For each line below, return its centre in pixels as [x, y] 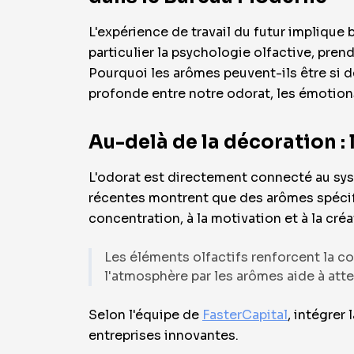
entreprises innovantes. [164, 335]
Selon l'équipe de [145, 315]
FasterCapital [245, 315]
